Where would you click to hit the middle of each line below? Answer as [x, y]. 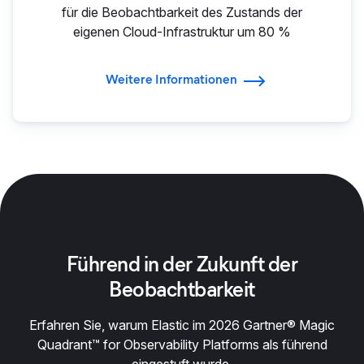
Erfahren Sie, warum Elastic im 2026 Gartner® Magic [182, 325]
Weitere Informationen [171, 80]
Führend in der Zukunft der [182, 264]
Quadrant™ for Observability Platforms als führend [182, 345]
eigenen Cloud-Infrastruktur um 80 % [182, 31]
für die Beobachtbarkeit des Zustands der [182, 12]
